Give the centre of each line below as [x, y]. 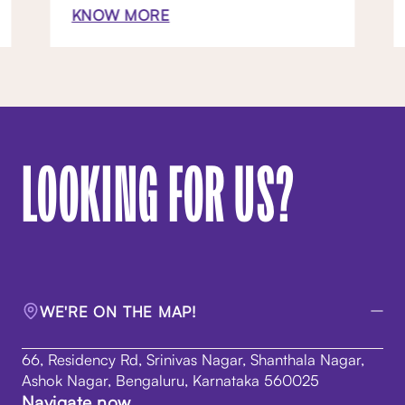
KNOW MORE [121, 14]
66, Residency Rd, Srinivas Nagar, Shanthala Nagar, [193, 360]
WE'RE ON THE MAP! [118, 311]
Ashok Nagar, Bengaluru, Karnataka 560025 [170, 381]
